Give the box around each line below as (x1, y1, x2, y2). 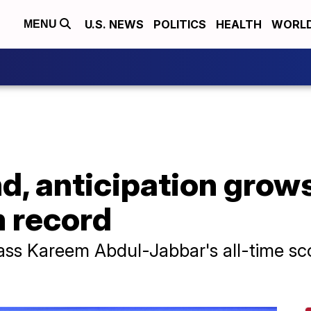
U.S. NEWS (85, 17, 144, 31)
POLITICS (153, 17, 206, 31)
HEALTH (216, 17, 262, 31)
